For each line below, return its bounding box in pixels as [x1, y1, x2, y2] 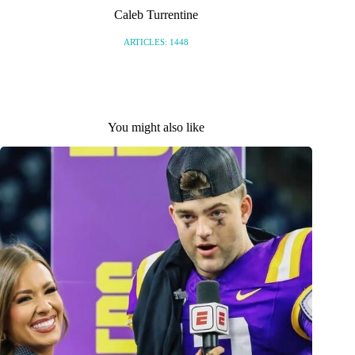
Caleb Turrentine [114, 8, 199, 22]
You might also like [108, 120, 205, 134]
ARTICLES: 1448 [124, 36, 189, 47]
